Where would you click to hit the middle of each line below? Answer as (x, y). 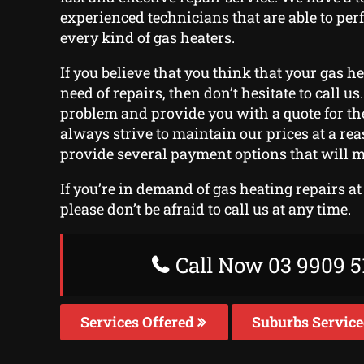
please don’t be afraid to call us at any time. (205, 209)
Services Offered (139, 322)
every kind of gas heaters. (147, 38)
